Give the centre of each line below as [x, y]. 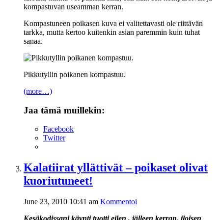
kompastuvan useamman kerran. [73, 6]
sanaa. [33, 41]
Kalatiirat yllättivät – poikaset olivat [116, 168]
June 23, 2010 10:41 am [61, 202]
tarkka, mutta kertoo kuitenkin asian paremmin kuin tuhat [112, 32]
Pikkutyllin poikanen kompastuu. [75, 74]
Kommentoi [119, 202]
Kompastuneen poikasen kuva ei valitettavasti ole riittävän [113, 23]
